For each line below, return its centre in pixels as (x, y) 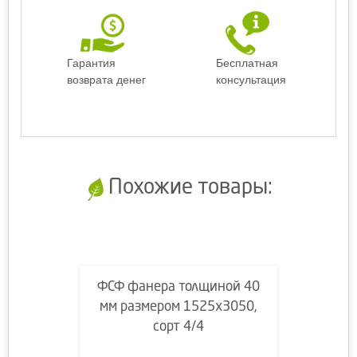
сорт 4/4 (178, 327)
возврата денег (106, 80)
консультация (251, 80)
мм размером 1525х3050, (178, 307)
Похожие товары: (190, 188)
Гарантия (91, 63)
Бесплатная (247, 63)
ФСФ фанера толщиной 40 (178, 287)
